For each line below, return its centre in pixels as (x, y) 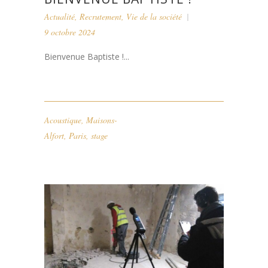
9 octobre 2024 (70, 32)
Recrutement (100, 16)
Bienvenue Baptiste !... (87, 56)
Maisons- (102, 120)
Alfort (54, 135)
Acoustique (63, 120)
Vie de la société (154, 16)
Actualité (60, 16)
